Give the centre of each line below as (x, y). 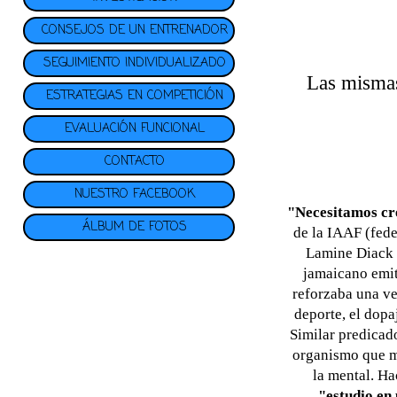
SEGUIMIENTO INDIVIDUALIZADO (134, 64)
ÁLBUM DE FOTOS (134, 228)
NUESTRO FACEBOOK (134, 195)
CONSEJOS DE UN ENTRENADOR (134, 31)
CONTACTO (134, 162)
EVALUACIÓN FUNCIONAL (134, 129)
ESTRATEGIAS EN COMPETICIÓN (134, 97)
